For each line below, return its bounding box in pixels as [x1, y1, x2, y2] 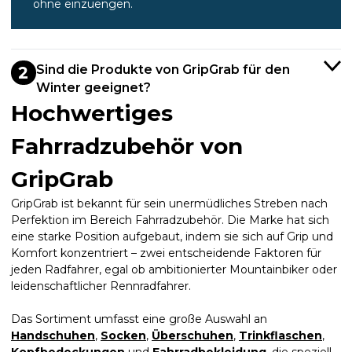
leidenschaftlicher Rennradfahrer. [11, 278, 191, 293]
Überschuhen [152, 328, 233, 343]
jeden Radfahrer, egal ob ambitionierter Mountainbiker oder [11, 262, 337, 277]
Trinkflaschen [239, 328, 322, 343]
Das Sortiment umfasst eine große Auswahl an [11, 311, 267, 326]
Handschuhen [11, 328, 95, 343]
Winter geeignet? [35, 79, 151, 95]
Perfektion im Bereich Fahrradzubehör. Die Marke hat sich [11, 212, 329, 227]
